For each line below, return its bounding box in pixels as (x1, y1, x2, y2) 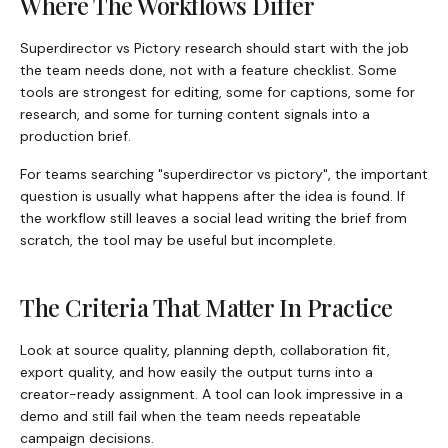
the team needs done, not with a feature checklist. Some (20, 61, 397, 80)
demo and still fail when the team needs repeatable (20, 407, 361, 426)
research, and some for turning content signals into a (20, 105, 370, 124)
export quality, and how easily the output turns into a (20, 363, 373, 382)
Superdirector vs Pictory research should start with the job (20, 39, 409, 58)
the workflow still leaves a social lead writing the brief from (20, 209, 407, 228)
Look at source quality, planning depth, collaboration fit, (20, 341, 390, 360)
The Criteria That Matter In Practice (20, 291, 393, 324)
